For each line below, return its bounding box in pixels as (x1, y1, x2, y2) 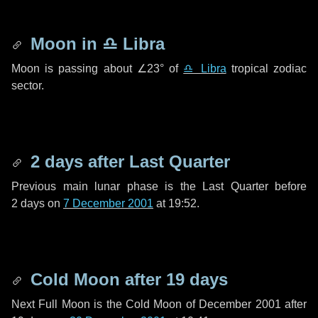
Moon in (26, 34, 102, 53)
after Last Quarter (83, 152, 230, 171)
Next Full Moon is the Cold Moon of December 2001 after (11, 298, 307, 310)
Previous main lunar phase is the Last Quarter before (11, 180, 307, 192)
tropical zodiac (226, 62, 307, 75)
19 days (166, 270, 228, 289)
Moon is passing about (11, 62, 137, 75)
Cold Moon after (26, 270, 166, 289)
